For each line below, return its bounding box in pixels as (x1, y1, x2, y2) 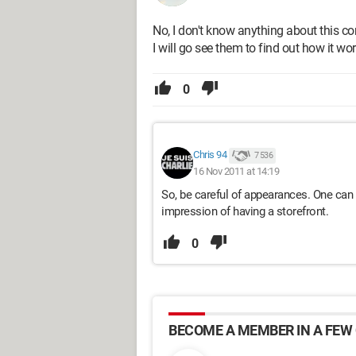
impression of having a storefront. (161, 204, 328, 219)
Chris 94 (193, 149, 226, 161)
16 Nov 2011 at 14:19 (193, 164, 279, 177)
